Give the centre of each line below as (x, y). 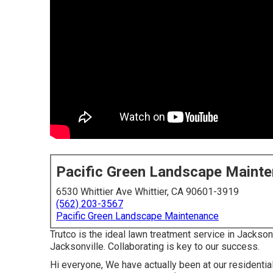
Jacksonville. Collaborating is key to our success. (155, 246)
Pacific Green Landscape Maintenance (137, 216)
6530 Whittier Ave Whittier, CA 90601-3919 (147, 192)
